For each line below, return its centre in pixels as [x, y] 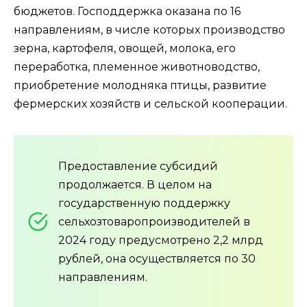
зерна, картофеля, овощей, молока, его [125, 48]
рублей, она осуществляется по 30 [157, 258]
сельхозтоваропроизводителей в [154, 221]
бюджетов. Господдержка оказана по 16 [127, 11]
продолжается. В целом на [135, 184]
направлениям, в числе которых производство [149, 29]
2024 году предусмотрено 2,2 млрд [161, 240]
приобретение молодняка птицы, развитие [140, 85]
